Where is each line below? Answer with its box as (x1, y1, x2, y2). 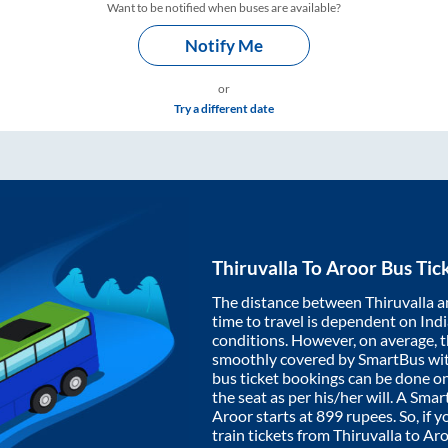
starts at (253, 405, 316, 425)
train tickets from (212, 424, 333, 444)
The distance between (212, 291, 365, 311)
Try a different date (174, 101, 274, 116)
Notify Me (185, 35, 263, 56)
